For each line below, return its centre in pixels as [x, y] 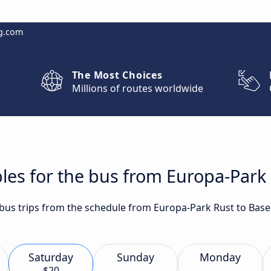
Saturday [51, 257]
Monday [220, 257]
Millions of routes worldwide [137, 88]
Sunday [135, 257]
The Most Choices [117, 75]
